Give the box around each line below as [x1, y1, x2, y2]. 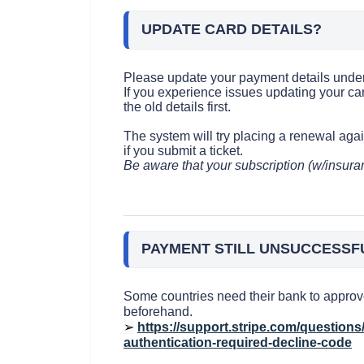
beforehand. [123, 305, 193, 319]
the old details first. [123, 99, 231, 114]
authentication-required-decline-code [123, 336, 352, 350]
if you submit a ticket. [123, 143, 246, 158]
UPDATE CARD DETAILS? [141, 20, 322, 37]
